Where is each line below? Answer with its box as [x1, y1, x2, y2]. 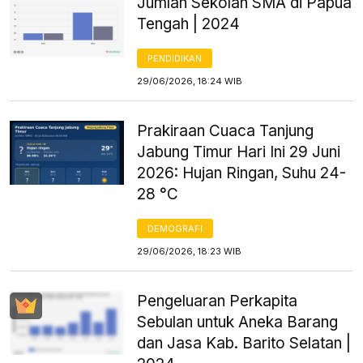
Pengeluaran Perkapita [137, 291, 298, 310]
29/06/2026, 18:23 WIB [137, 245, 242, 257]
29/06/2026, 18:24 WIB [137, 75, 243, 87]
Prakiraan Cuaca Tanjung [137, 121, 314, 140]
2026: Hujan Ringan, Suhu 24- [137, 163, 347, 182]
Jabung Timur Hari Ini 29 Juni [137, 142, 341, 161]
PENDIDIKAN [147, 52, 203, 64]
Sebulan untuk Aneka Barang [137, 312, 339, 331]
